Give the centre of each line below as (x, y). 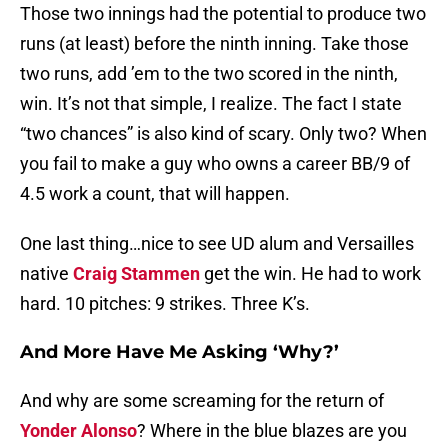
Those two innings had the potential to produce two (223, 14)
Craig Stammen (136, 274)
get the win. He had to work (310, 274)
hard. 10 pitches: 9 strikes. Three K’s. (165, 304)
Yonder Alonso (78, 431)
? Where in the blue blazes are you (272, 431)
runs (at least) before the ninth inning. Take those (214, 44)
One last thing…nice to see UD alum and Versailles (217, 244)
